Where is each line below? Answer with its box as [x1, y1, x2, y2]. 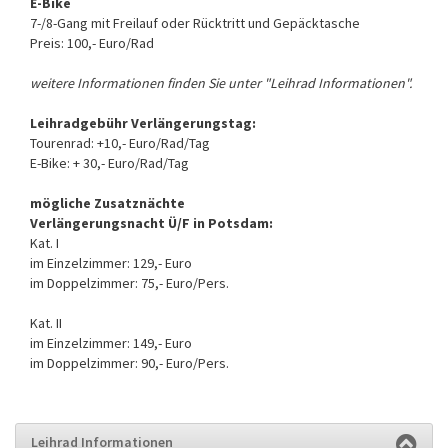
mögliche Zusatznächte [30, 193, 185, 212]
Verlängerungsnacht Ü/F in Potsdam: [30, 213, 273, 232]
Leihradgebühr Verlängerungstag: [30, 113, 256, 132]
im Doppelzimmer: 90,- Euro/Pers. [30, 353, 229, 372]
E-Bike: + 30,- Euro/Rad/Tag [30, 153, 189, 172]
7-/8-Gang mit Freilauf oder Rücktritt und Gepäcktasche [30, 13, 360, 32]
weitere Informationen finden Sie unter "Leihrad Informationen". [30, 73, 415, 92]
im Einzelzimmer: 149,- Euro [30, 333, 192, 352]
